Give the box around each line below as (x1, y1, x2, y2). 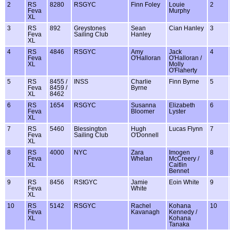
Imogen (169, 149, 190, 156)
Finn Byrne (169, 78, 199, 85)
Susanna (131, 102, 156, 108)
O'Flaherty (169, 67, 197, 73)
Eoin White (169, 179, 199, 185)
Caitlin (169, 161, 187, 168)
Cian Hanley (169, 25, 204, 31)
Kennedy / (169, 208, 197, 215)
